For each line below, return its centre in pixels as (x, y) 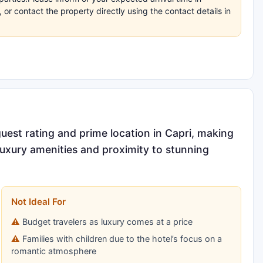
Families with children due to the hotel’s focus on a (122, 238)
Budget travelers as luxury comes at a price (107, 221)
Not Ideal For (38, 201)
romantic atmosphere (53, 251)
